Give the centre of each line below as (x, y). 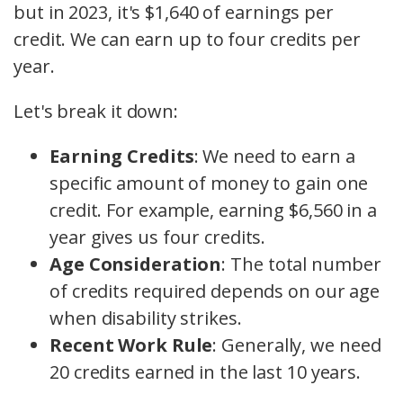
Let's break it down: (96, 112)
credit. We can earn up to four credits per (187, 40)
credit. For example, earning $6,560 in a (213, 210)
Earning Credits (122, 157)
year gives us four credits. (158, 237)
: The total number (301, 264)
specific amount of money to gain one (209, 184)
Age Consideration (136, 264)
